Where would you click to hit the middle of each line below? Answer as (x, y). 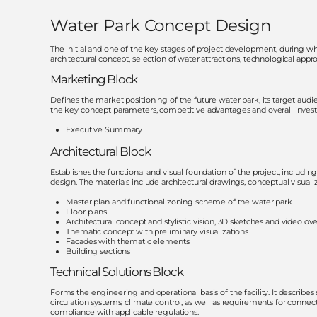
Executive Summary (104, 129)
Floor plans (86, 211)
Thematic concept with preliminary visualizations (157, 231)
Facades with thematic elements (128, 241)
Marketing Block (94, 79)
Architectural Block (100, 151)
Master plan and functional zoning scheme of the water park (179, 201)
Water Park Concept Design (161, 25)
